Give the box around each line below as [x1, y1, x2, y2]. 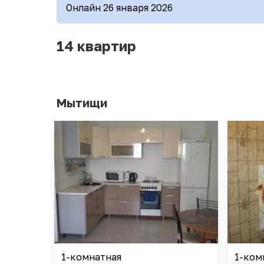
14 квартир [57, 37, 136, 54]
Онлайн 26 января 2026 [66, 1, 173, 14]
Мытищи [57, 95, 107, 110]
